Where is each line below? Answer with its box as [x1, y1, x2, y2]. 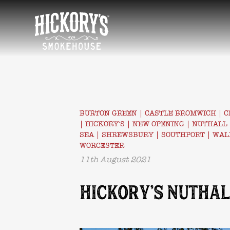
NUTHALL [192, 120, 227, 128]
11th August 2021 [80, 155, 151, 164]
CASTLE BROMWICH [145, 109, 216, 118]
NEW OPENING [132, 120, 184, 128]
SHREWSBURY [102, 130, 154, 139]
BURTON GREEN [80, 109, 137, 118]
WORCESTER [80, 141, 124, 150]
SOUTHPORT [161, 130, 205, 139]
